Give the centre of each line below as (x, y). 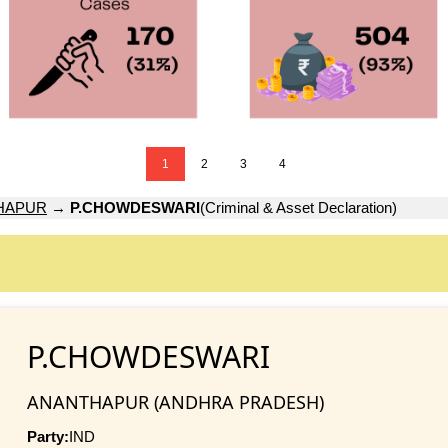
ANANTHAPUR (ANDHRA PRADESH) (175, 401)
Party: (47, 436)
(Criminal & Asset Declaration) (298, 208)
